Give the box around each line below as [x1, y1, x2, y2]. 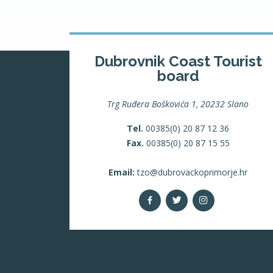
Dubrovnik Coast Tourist [94, 52, 262, 70]
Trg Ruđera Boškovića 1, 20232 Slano [107, 98, 249, 110]
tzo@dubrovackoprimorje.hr [135, 166, 247, 178]
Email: [108, 166, 135, 178]
